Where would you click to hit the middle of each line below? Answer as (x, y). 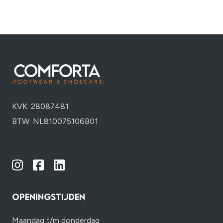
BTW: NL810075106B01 (55, 121)
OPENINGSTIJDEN (49, 197)
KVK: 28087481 (40, 106)
